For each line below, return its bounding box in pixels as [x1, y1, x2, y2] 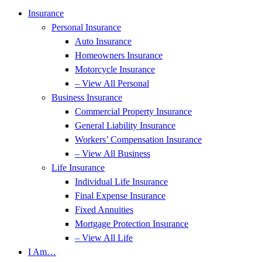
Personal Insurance [51, 22, 121, 32]
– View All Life [75, 233, 133, 243]
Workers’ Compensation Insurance [75, 135, 202, 144]
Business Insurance [51, 92, 122, 102]
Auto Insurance [75, 36, 132, 46]
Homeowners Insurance [75, 50, 163, 60]
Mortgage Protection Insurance [75, 219, 188, 229]
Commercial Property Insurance [75, 106, 192, 116]
